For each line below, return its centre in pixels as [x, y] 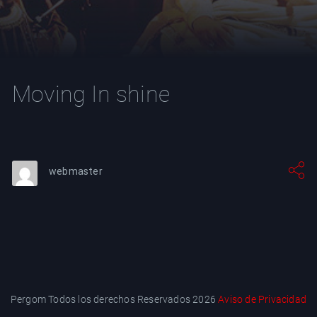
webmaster [76, 171]
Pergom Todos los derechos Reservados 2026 [114, 299]
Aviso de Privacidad [263, 299]
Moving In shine [91, 94]
